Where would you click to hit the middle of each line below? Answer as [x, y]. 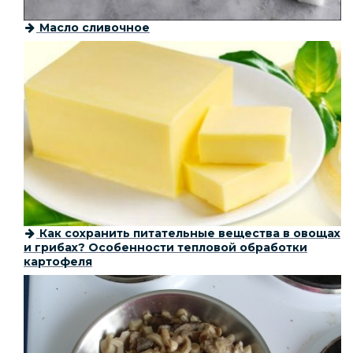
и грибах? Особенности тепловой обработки [165, 248]
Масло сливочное [93, 27]
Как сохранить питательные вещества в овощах [188, 234]
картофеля [58, 262]
